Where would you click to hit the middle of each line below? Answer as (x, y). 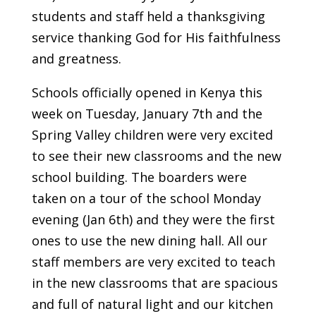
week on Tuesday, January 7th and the (147, 114)
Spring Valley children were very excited (152, 135)
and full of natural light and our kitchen (152, 304)
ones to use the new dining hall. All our (149, 241)
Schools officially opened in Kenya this (147, 93)
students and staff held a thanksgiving (148, 17)
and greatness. (76, 59)
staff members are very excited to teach (153, 262)
